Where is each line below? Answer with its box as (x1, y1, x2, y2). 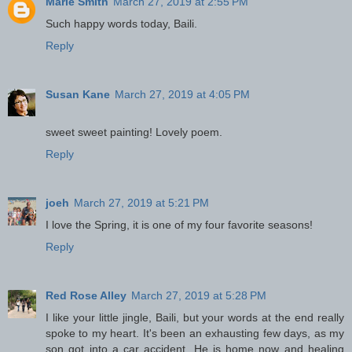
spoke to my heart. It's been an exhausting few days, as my (46, 326, 344, 339)
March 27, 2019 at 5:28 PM (131, 288, 266, 302)
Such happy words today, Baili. (46, 16, 197, 30)
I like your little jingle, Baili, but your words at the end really (46, 310, 344, 324)
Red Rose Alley (46, 288, 126, 302)
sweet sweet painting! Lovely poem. (46, 125, 222, 138)
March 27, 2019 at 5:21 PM (74, 196, 209, 209)
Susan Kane (46, 87, 110, 101)
